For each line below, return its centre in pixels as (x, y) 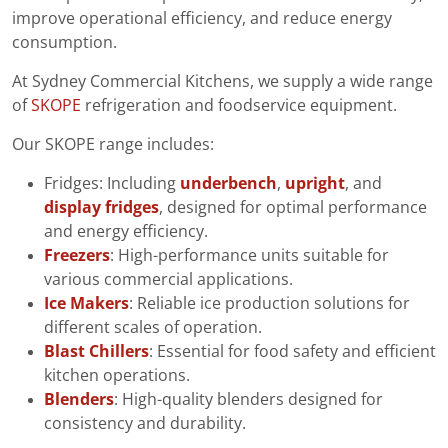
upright (315, 184)
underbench (228, 184)
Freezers (77, 256)
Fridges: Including (112, 184)
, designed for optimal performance (293, 208)
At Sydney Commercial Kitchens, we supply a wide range (222, 82)
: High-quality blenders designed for (248, 400)
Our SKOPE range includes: (113, 145)
